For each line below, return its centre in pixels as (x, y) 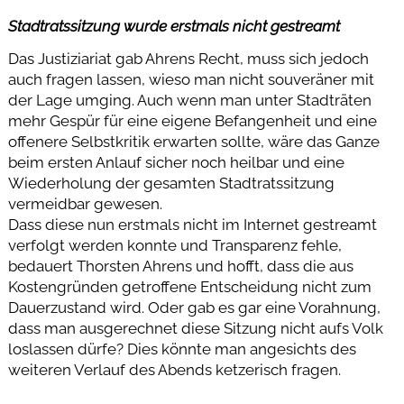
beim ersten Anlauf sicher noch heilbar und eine (176, 162)
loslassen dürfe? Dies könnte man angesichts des (182, 349)
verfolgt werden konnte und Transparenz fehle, (174, 245)
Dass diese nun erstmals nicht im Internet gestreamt (192, 224)
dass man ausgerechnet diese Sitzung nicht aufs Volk (195, 328)
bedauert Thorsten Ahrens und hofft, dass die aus (180, 266)
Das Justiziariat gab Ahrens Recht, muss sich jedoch (188, 58)
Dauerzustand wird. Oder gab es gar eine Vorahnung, (194, 307)
